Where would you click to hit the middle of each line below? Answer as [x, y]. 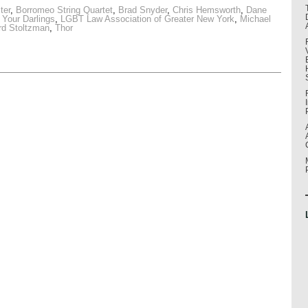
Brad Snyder [143, 10]
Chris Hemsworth [207, 10]
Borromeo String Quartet [64, 10]
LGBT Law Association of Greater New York [147, 19]
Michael [255, 19]
